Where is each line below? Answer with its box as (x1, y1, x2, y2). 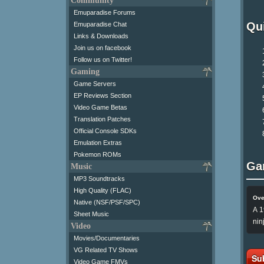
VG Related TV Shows (74, 246, 138, 253)
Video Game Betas (74, 103, 127, 111)
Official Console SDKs (74, 127, 137, 134)
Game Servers (74, 80, 116, 87)
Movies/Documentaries (74, 234, 140, 242)
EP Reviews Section (74, 91, 131, 99)
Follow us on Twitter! (74, 55, 132, 63)
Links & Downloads (74, 32, 128, 39)
